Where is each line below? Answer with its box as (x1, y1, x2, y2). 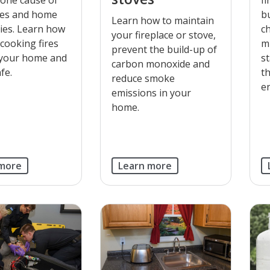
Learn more (118, 159, 172, 172)
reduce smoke (111, 71, 175, 85)
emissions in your (111, 86, 191, 99)
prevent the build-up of (111, 42, 217, 56)
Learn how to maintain (111, 13, 214, 27)
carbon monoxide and (111, 57, 210, 71)
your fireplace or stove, (111, 28, 216, 42)
